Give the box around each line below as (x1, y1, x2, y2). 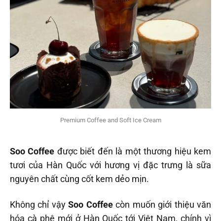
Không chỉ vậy (10, 199, 69, 210)
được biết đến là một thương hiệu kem (54, 146, 212, 156)
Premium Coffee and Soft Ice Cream (60, 116, 161, 124)
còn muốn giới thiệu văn (115, 199, 212, 210)
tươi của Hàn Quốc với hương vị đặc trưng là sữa (10, 159, 211, 170)
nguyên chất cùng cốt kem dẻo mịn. (10, 173, 149, 184)
